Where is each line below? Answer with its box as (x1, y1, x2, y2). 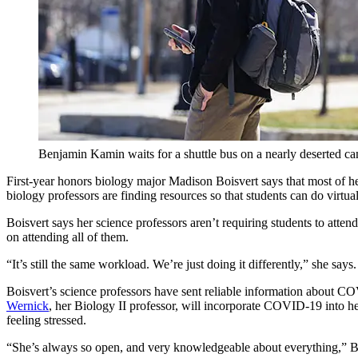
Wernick (6, 299, 49, 313)
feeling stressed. (6, 313, 86, 328)
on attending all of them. (6, 230, 129, 245)
